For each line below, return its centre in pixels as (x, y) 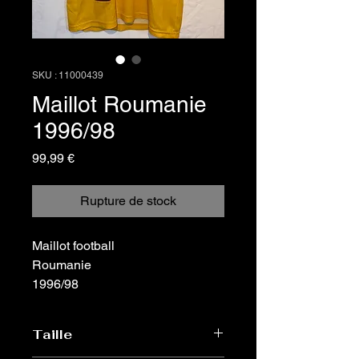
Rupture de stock (128, 201)
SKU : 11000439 (68, 75)
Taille (52, 335)
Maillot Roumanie (119, 104)
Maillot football (73, 246)
